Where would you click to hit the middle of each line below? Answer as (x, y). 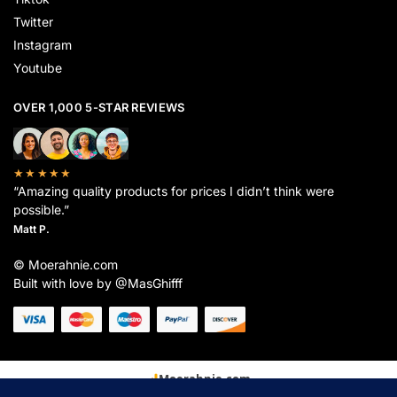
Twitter (33, 22)
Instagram (43, 45)
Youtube (38, 68)
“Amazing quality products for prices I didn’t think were (174, 191)
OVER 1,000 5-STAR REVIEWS (99, 108)
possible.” (41, 210)
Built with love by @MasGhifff (98, 284)
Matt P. (31, 230)
